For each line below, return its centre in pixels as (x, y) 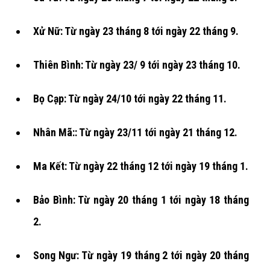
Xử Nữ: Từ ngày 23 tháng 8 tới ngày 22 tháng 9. (136, 31)
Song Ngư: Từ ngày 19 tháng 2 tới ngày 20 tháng (141, 255)
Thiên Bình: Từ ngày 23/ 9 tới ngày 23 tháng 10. (137, 64)
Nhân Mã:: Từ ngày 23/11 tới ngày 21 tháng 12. (135, 132)
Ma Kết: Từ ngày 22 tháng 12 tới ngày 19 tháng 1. (141, 166)
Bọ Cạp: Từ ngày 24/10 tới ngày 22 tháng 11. (130, 98)
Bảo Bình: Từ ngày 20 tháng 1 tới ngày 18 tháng (141, 199)
